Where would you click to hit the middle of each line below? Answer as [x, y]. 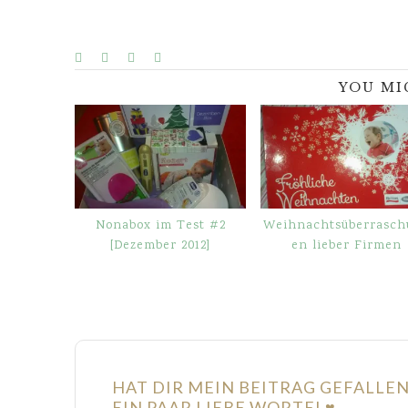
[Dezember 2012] [160, 245]
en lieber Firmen [346, 245]
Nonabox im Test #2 [160, 225]
